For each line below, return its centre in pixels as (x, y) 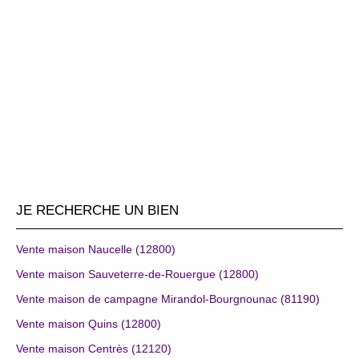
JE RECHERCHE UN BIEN (97, 210)
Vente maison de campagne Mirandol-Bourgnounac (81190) (168, 298)
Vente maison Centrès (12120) (94, 348)
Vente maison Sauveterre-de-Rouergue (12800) (137, 274)
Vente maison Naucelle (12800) (96, 249)
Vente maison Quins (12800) (89, 323)
